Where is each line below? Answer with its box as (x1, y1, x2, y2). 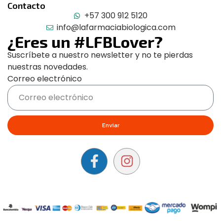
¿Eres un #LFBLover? (7, 32, 163, 51)
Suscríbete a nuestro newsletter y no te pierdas (7, 49, 193, 61)
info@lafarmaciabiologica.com (56, 21, 176, 33)
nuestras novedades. (7, 61, 88, 73)
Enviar (102, 120, 119, 130)
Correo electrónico (7, 73, 82, 84)
